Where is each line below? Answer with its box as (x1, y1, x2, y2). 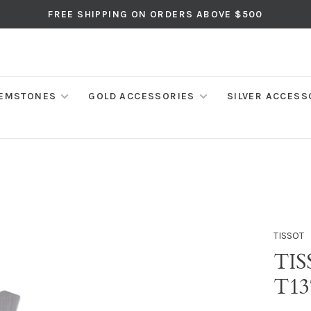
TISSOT (274, 229, 305, 242)
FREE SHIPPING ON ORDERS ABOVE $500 (48, 8, 263, 20)
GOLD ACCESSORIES (88, 90, 195, 102)
